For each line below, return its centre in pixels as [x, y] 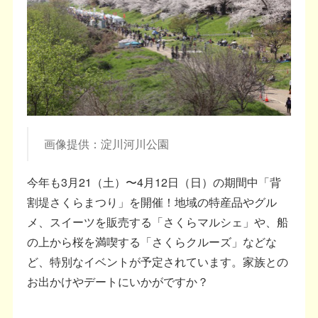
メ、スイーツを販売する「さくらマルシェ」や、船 [158, 222]
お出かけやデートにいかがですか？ [118, 282]
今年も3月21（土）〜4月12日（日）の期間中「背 [154, 182]
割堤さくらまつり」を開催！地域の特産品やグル [152, 202]
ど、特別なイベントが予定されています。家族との [158, 262]
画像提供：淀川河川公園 [106, 144]
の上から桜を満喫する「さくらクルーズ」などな [152, 242]
